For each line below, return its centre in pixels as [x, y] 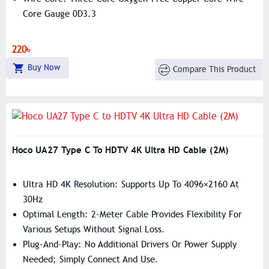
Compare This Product [215, 69]
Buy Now [44, 68]
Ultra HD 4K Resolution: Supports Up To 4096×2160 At [131, 184]
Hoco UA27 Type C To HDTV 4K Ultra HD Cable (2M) [120, 150]
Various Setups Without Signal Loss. [94, 229]
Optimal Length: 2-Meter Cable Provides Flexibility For [132, 214]
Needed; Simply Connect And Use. [91, 259]
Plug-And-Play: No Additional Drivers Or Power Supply [130, 244]
